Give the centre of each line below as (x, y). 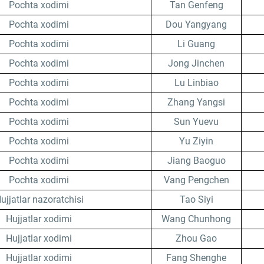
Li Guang (196, 44)
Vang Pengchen (196, 180)
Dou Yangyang (196, 24)
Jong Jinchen (196, 63)
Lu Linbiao (196, 83)
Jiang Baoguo (196, 161)
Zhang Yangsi (196, 102)
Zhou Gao (196, 238)
